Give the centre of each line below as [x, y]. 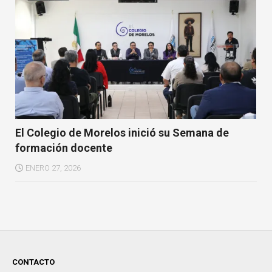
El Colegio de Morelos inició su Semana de [122, 132]
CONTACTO [33, 262]
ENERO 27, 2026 [53, 168]
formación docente [64, 148]
